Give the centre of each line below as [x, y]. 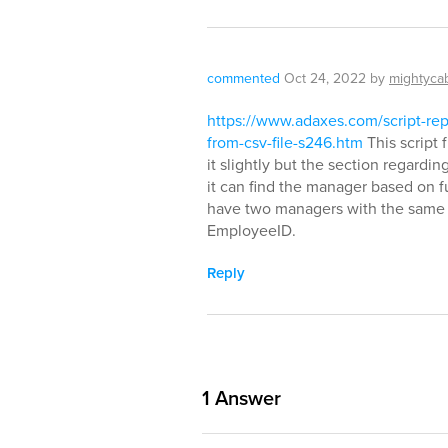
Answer [245, 398]
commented [243, 78]
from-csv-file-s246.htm [285, 142]
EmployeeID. [251, 230]
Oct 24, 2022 [325, 78]
